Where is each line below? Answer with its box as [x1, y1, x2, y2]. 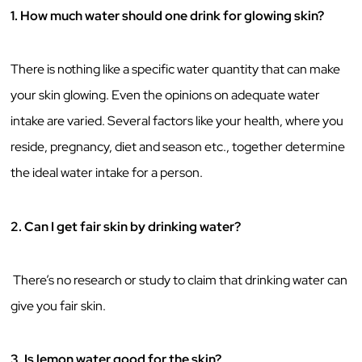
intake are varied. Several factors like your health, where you [11, 112, 344, 130]
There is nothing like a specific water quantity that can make [11, 61, 341, 78]
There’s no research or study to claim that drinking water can [13, 271, 348, 289]
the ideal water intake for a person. [11, 164, 206, 182]
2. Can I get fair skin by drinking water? [11, 217, 242, 235]
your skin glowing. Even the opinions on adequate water [11, 86, 321, 104]
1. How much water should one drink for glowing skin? [11, 6, 325, 24]
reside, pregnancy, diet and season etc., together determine [11, 138, 346, 156]
